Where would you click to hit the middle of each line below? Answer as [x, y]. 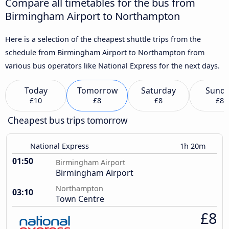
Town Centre [80, 199]
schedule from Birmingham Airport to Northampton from [105, 52]
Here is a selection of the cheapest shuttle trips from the [103, 39]
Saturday [158, 91]
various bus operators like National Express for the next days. [112, 65]
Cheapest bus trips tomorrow [68, 121]
